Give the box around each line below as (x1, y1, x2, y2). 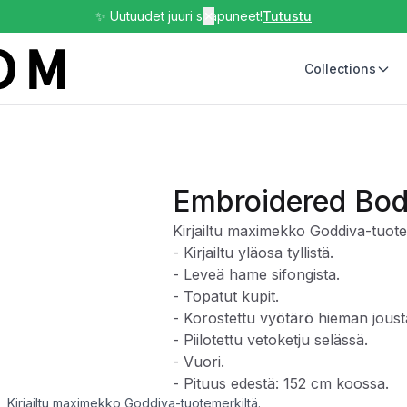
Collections (304, 60, 377, 76)
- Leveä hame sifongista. (173, 265, 340, 283)
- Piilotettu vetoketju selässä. (173, 331, 368, 349)
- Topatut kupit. (173, 287, 279, 305)
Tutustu (263, 8, 312, 24)
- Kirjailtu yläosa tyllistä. (173, 243, 333, 262)
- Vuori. (173, 352, 224, 371)
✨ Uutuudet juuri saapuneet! (95, 8, 263, 24)
